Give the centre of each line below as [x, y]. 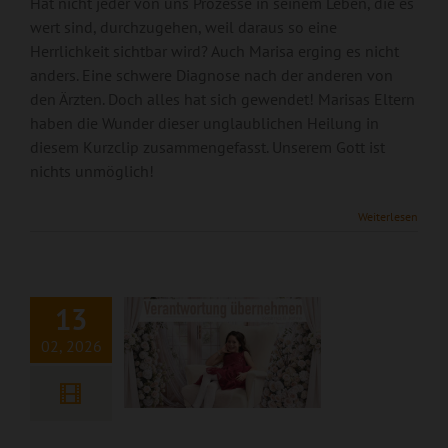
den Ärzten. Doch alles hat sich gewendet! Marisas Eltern [222, 99]
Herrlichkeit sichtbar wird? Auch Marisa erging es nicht [214, 51]
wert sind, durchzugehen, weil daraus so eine [183, 27]
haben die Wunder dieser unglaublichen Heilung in [204, 123]
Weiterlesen [388, 216]
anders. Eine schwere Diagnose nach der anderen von [211, 75]
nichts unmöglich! [92, 171]
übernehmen [222, 262]
